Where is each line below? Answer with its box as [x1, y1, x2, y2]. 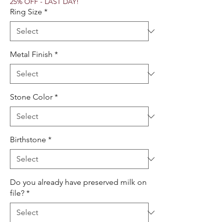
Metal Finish [10, 50, 53, 59]
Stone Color [10, 92, 53, 102]
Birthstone [10, 135, 46, 144]
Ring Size [10, 7, 42, 16]
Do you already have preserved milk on [10, 177, 147, 187]
